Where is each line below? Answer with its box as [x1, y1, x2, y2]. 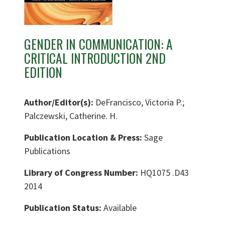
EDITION [24, 63, 62, 82]
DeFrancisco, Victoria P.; [95, 96, 184, 108]
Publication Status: [24, 202, 103, 214]
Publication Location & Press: [24, 132, 144, 144]
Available [103, 202, 137, 214]
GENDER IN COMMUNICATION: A [24, 35, 173, 54]
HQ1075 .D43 [140, 167, 189, 179]
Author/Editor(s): [24, 96, 95, 108]
